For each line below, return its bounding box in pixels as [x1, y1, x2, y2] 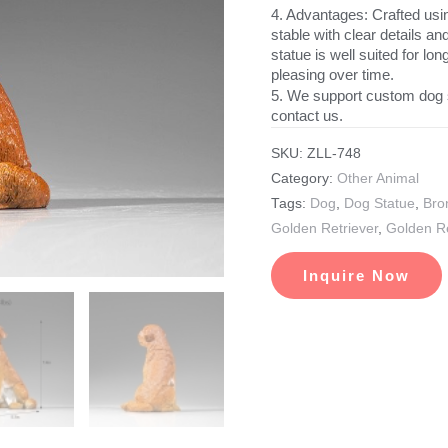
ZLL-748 [306, 146, 361, 162]
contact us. [270, 106, 343, 124]
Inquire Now [302, 267, 410, 285]
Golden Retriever [270, 221, 378, 237]
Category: [270, 171, 337, 187]
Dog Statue [343, 196, 415, 212]
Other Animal [336, 171, 419, 187]
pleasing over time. [270, 65, 394, 83]
